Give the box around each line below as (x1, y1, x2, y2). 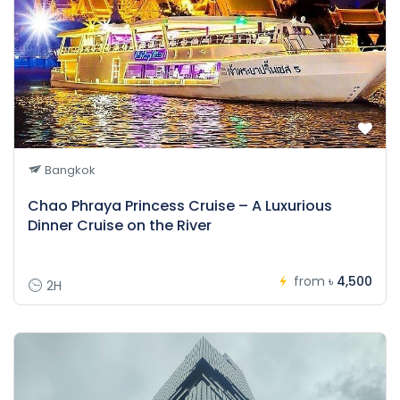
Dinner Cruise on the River (28, 215, 212, 237)
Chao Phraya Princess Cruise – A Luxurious (28, 196, 332, 217)
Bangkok (42, 162, 96, 179)
